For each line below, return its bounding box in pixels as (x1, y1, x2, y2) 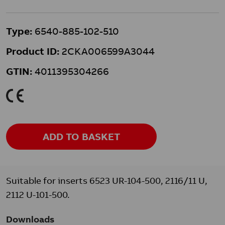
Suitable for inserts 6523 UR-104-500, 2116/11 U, (6, 175, 207, 186)
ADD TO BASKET (43, 130, 120, 143)
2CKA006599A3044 (59, 45, 155, 57)
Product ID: (6, 45, 59, 57)
